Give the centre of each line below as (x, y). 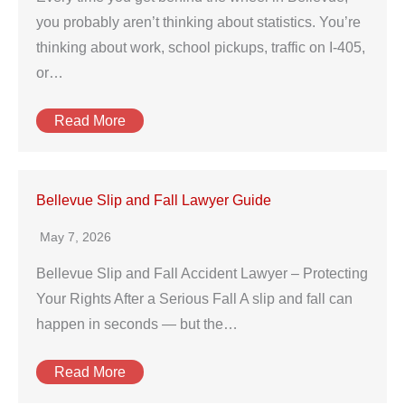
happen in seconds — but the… (137, 324)
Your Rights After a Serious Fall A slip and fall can (194, 299)
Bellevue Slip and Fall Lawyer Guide (154, 200)
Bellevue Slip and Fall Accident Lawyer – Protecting (202, 273)
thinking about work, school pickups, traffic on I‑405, (201, 47)
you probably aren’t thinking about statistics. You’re (198, 22)
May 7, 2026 (75, 237)
